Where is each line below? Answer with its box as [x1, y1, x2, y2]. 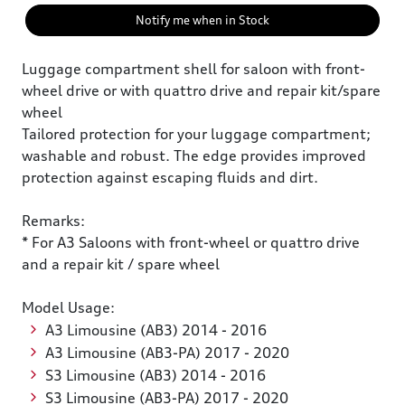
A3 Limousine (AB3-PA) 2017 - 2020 [44, 344, 293, 362]
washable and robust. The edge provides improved [22, 146, 366, 165]
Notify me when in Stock [136, 13, 269, 27]
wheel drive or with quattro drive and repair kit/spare [22, 81, 381, 99]
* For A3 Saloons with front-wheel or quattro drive [22, 233, 360, 251]
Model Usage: [22, 298, 115, 316]
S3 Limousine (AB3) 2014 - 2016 [44, 366, 269, 384]
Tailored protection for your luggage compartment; [22, 125, 371, 143]
